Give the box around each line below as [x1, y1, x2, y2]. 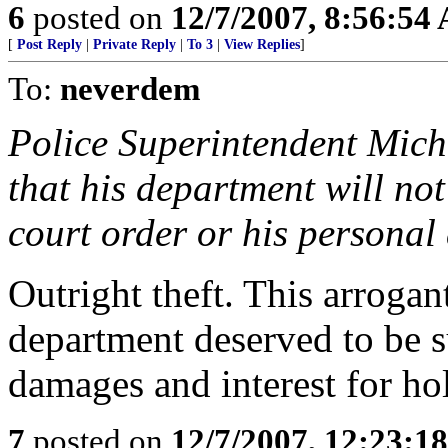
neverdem [60, 70, 200, 107]
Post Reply [17, 37, 82, 52]
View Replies [224, 37, 300, 52]
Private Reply [93, 37, 176, 52]
